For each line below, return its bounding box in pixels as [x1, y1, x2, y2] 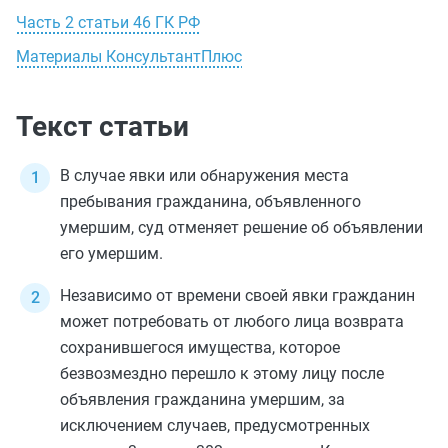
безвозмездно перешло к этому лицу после [60, 364, 384, 383]
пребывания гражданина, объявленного [60, 192, 361, 211]
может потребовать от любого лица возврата [60, 312, 404, 331]
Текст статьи [16, 110, 189, 143]
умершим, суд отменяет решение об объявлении [60, 218, 423, 237]
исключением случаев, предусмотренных [60, 416, 370, 435]
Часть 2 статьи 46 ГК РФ [16, 13, 200, 32]
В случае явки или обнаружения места [60, 166, 349, 185]
